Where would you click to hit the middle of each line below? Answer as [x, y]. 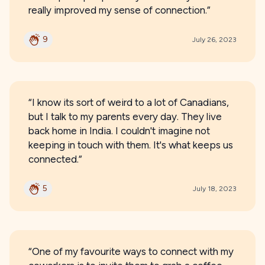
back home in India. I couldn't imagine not [119, 131]
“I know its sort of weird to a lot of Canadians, [129, 102]
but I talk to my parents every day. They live [125, 117]
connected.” [55, 159]
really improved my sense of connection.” [119, 10]
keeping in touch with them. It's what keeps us [131, 145]
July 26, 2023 [214, 40]
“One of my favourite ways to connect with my [131, 251]
